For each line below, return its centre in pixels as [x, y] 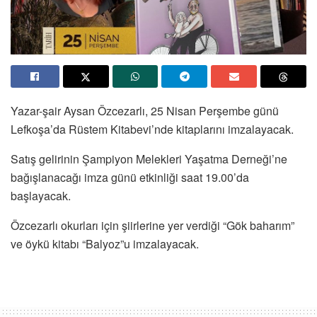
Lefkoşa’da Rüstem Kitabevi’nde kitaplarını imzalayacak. [152, 129]
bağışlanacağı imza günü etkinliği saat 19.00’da [130, 178]
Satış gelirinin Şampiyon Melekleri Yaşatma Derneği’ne [149, 159]
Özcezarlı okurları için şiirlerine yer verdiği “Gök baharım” [152, 226]
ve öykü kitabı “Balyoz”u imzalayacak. [105, 244]
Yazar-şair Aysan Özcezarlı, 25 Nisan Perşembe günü [145, 111]
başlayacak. [41, 196]
